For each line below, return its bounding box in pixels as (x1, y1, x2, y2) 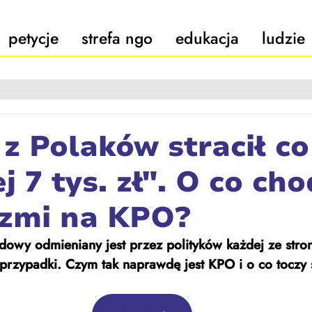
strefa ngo (81, 26, 153, 50)
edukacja (175, 26, 239, 50)
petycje (8, 26, 58, 50)
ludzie (261, 26, 305, 50)
